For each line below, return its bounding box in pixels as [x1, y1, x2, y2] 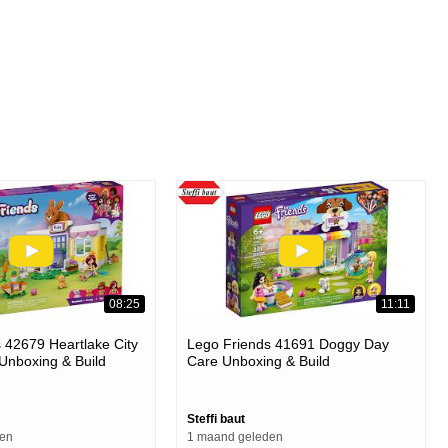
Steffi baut [187, 411, 245, 426]
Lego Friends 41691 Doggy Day [187, 335, 389, 352]
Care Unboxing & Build [187, 352, 330, 369]
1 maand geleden [187, 429, 283, 444]
